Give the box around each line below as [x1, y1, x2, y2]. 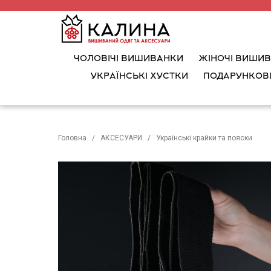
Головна [58, 134, 87, 142]
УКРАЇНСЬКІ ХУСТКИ [90, 71, 188, 82]
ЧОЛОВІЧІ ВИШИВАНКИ [73, 54, 183, 64]
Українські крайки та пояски [156, 134, 252, 142]
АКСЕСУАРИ [100, 134, 142, 142]
